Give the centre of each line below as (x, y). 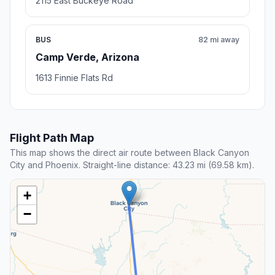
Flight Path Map (52, 138)
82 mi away (219, 40)
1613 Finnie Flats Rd (74, 78)
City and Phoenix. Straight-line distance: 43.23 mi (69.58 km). (132, 165)
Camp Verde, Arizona (87, 57)
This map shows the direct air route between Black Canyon (130, 153)
